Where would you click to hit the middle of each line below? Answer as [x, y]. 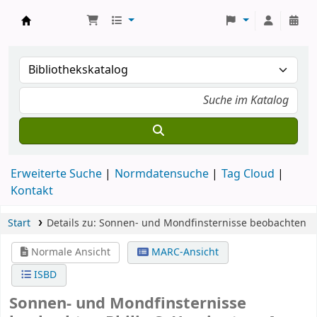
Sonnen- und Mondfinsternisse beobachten [202, 223]
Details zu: [73, 223]
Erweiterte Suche [56, 174]
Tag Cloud [248, 174]
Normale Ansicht [70, 252]
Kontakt [32, 191]
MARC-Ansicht [183, 252]
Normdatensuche [162, 174]
